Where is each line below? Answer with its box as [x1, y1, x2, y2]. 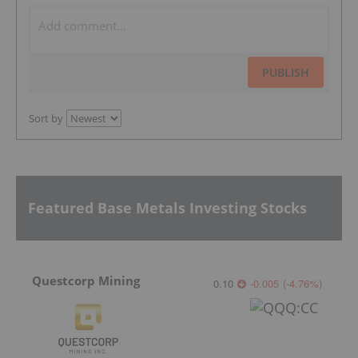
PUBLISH [262, 64, 309, 80]
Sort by [29, 110, 63, 125]
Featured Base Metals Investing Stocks [28, 198, 307, 218]
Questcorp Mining [32, 272, 140, 288]
